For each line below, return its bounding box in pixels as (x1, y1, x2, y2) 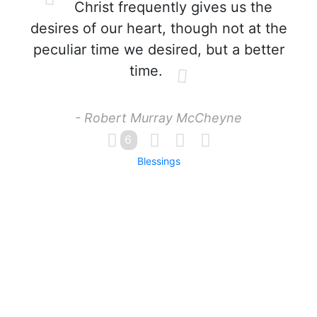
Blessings (137, 155, 180, 167)
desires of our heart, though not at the (30, 20, 287, 37)
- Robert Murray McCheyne (75, 110, 242, 125)
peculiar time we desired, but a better (33, 41, 284, 58)
